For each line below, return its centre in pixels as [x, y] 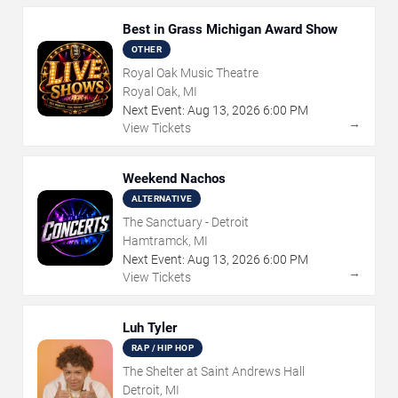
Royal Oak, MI [160, 92]
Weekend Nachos [174, 179]
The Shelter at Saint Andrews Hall [214, 372]
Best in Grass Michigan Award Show [230, 30]
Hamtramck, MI [165, 241]
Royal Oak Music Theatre [191, 73]
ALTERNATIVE [162, 199]
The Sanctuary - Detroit [186, 223]
